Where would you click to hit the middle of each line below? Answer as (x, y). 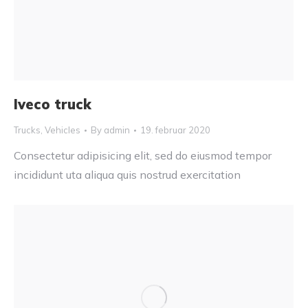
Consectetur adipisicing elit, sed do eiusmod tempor (143, 156)
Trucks (27, 130)
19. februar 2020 (175, 130)
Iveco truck (53, 104)
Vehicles (63, 130)
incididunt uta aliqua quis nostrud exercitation (127, 175)
